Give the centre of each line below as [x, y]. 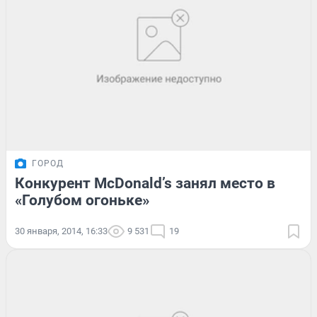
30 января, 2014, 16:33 [61, 231]
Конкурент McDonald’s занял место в [145, 183]
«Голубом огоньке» [82, 200]
